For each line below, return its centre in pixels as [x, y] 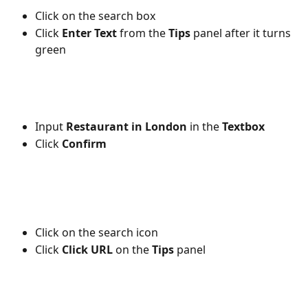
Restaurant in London [126, 127]
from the [143, 33]
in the [205, 127]
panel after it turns [242, 33]
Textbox [245, 127]
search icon [128, 233]
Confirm [84, 143]
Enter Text [89, 33]
